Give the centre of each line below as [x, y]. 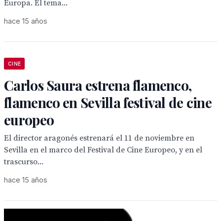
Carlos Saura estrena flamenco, [98, 85]
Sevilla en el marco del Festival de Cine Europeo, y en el [103, 150]
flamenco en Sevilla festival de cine [108, 102]
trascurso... [24, 162]
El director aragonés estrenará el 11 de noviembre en [99, 138]
